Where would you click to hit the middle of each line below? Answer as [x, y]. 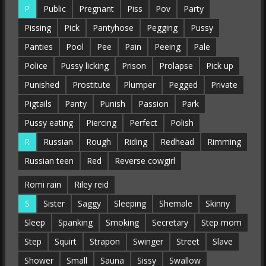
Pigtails [38, 104]
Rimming [224, 142]
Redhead [177, 142]
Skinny [217, 203]
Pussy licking [84, 66]
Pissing [37, 28]
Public [54, 9]
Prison [134, 66]
